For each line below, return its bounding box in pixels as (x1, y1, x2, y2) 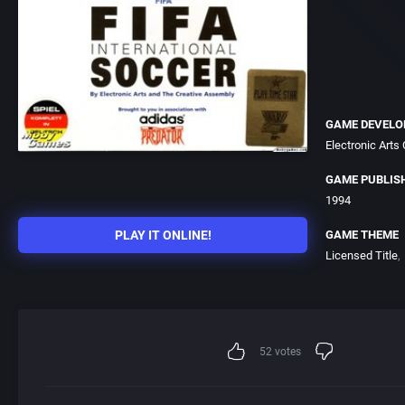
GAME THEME (325, 228, 399, 241)
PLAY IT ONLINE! (114, 228, 212, 242)
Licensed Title (325, 249, 398, 262)
